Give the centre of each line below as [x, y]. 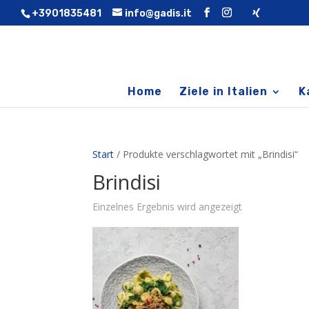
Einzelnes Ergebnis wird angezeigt [168, 207]
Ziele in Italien [223, 91]
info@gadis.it [158, 13]
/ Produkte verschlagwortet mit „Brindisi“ [206, 154]
